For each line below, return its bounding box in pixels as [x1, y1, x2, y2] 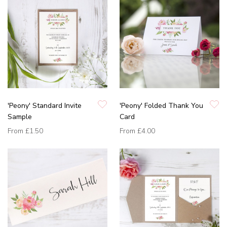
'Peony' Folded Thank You [120, 101, 203, 111]
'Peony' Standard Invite [8, 101, 82, 111]
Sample [8, 112, 32, 122]
